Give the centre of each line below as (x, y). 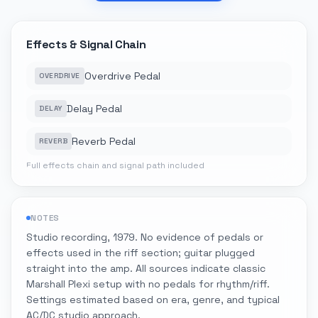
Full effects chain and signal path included (115, 165)
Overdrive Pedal (122, 76)
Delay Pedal (94, 109)
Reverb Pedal (104, 141)
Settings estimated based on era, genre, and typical (153, 300)
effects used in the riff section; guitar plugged (141, 253)
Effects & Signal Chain (86, 44)
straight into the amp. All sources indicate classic (146, 268)
